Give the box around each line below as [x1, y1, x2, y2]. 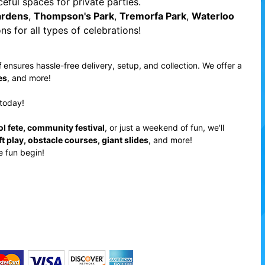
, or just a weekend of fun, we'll [104, 122, 224, 132]
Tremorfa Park [119, 10, 186, 22]
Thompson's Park [33, 10, 114, 22]
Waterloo [191, 10, 234, 22]
